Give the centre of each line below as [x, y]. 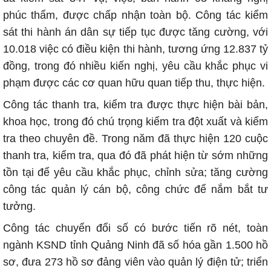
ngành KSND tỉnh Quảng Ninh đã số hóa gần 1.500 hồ [135, 245]
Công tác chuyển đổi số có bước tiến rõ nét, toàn [135, 228]
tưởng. [19, 206]
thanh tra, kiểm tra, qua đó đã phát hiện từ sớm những [135, 155]
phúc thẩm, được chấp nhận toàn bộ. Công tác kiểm [135, 15]
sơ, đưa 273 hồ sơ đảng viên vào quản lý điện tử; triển [135, 262]
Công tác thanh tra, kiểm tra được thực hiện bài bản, [135, 105]
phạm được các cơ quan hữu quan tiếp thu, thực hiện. [134, 83]
